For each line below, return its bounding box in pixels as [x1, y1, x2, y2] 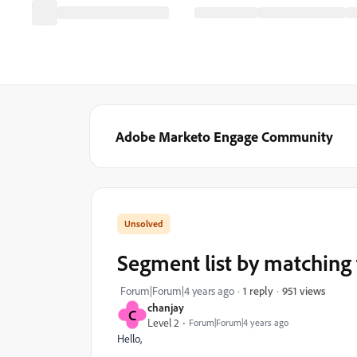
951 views [282, 283, 325, 297]
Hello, [117, 331, 142, 345]
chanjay [147, 300, 184, 314]
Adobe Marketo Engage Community [116, 127, 333, 145]
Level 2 [147, 316, 179, 329]
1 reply [243, 284, 273, 297]
